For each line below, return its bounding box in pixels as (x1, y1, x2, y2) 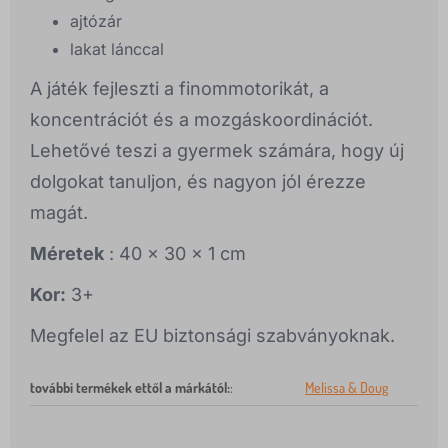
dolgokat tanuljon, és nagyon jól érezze (30, 171, 366, 193)
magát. (30, 202, 88, 224)
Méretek (30, 243, 104, 265)
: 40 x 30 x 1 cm (104, 243, 246, 265)
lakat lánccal (70, 39, 164, 60)
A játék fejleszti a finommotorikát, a (30, 78, 329, 100)
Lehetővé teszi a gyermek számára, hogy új (30, 140, 404, 162)
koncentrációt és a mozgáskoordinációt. (30, 109, 373, 131)
